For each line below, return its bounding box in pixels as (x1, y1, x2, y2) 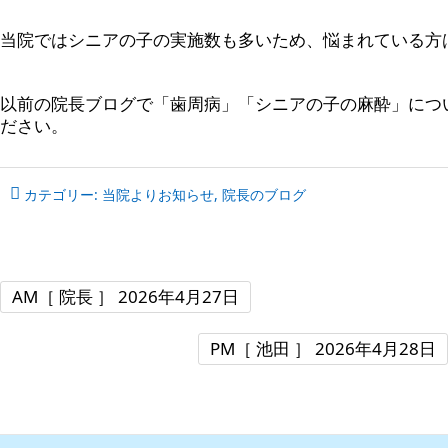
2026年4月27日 (118, 285, 239, 308)
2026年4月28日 (315, 337, 436, 360)
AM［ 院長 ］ (12, 285, 118, 308)
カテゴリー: (20, 185, 102, 204)
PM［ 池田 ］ (210, 337, 315, 360)
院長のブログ (222, 185, 306, 204)
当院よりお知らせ (102, 185, 214, 204)
